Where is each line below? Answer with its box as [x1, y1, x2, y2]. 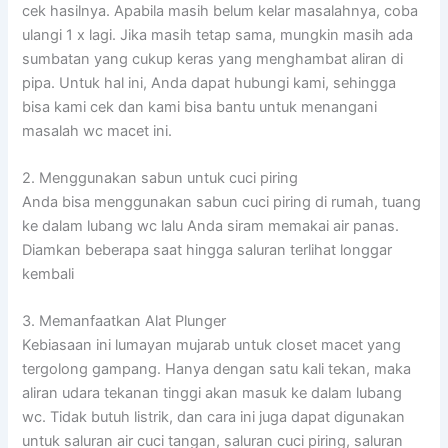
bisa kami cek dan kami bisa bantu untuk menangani [22, 97, 378, 116]
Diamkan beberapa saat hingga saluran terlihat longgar [22, 240, 393, 259]
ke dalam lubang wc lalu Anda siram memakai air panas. [22, 216, 400, 235]
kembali [22, 264, 75, 283]
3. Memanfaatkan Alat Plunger [22, 312, 227, 331]
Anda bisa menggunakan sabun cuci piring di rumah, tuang [22, 192, 422, 211]
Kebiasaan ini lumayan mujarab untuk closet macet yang [22, 336, 402, 355]
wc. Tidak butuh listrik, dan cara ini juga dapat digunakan [22, 408, 406, 427]
